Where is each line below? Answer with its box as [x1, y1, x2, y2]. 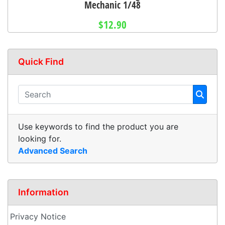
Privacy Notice [10, 211, 66, 221]
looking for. [18, 134, 61, 144]
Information [18, 187, 69, 197]
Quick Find [18, 56, 64, 67]
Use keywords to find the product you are [18, 122, 178, 132]
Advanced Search [18, 146, 87, 156]
